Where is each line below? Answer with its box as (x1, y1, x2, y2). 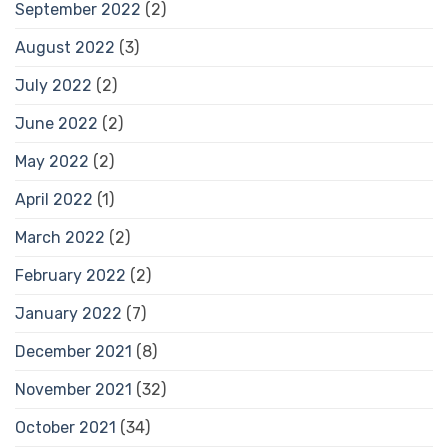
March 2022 (15, 227, 105, 247)
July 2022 (15, 75, 92, 95)
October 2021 (15, 417, 116, 437)
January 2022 (15, 303, 122, 323)
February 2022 (15, 265, 126, 285)
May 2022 (15, 151, 89, 171)
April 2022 (15, 189, 93, 209)
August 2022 (15, 37, 115, 57)
